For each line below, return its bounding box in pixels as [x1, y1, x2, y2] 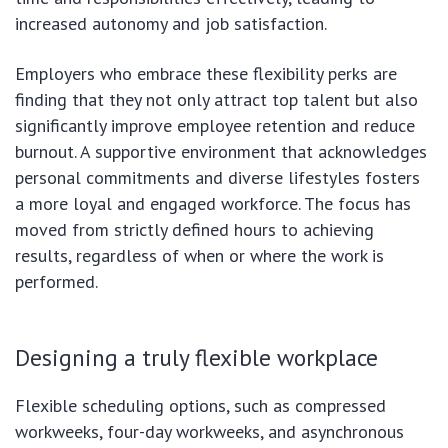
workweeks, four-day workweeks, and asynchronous [15, 420, 404, 444]
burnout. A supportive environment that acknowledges [15, 140, 427, 164]
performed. [15, 270, 98, 294]
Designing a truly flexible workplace [15, 342, 378, 373]
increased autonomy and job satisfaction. [15, 12, 327, 36]
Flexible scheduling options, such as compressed [15, 394, 386, 418]
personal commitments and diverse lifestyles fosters [15, 166, 420, 190]
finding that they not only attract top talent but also [15, 88, 418, 112]
